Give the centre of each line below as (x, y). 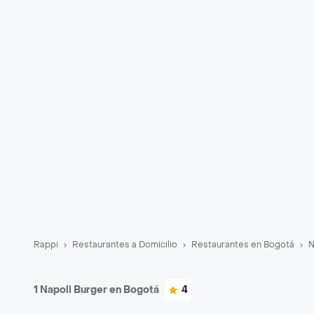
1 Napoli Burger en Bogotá (96, 290)
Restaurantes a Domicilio (125, 245)
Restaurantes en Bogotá (243, 245)
